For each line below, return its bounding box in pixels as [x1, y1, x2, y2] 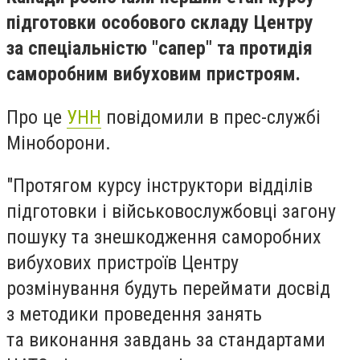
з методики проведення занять [6, 303, 262, 326]
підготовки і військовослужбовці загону [6, 200, 336, 223]
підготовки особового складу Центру [6, 11, 313, 34]
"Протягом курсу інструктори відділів [6, 174, 313, 198]
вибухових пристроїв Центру [6, 252, 239, 275]
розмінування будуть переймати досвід [6, 277, 330, 301]
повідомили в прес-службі [101, 105, 321, 129]
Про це [6, 105, 67, 129]
